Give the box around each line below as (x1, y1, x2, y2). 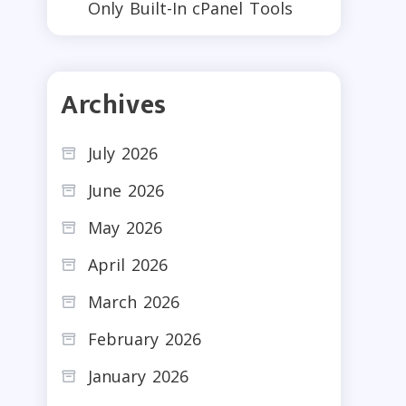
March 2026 (88, 290, 179, 313)
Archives (61, 82, 167, 128)
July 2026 (88, 141, 158, 164)
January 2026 (88, 364, 188, 387)
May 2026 (88, 216, 162, 238)
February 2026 (88, 327, 201, 350)
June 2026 (88, 179, 164, 201)
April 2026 (88, 253, 168, 275)
